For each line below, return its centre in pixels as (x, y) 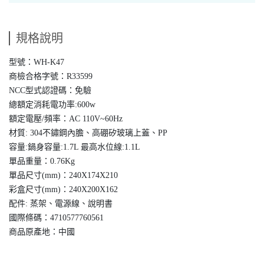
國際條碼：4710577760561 (56, 218)
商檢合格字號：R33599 (51, 77)
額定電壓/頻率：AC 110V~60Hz (66, 119)
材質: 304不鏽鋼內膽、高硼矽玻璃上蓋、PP (88, 133)
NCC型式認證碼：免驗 (50, 91)
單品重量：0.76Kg (42, 161)
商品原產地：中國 (42, 232)
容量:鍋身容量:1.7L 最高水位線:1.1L (75, 147)
